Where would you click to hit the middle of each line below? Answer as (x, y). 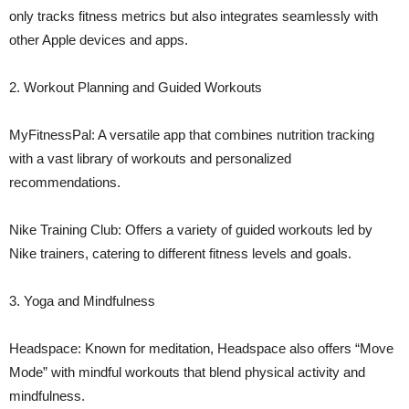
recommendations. (65, 182)
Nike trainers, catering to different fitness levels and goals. (180, 253)
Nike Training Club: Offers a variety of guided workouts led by (191, 229)
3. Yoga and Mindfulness (82, 300)
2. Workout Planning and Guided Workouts (136, 87)
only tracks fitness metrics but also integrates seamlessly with (194, 16)
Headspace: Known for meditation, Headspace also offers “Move (201, 348)
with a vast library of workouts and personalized (150, 158)
